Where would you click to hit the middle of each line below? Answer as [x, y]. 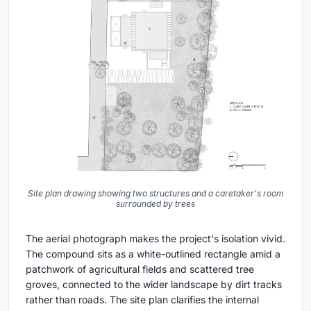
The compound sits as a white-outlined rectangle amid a [153, 253]
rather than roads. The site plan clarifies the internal [142, 299]
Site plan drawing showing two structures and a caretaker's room [155, 193]
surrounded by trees [155, 203]
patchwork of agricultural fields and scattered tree [140, 269]
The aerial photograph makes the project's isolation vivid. [155, 238]
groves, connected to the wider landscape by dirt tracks [154, 284]
